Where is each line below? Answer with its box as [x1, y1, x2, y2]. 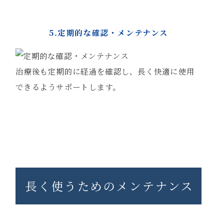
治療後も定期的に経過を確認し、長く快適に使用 [15, 66, 195, 77]
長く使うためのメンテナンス [25, 177, 194, 194]
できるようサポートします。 [15, 81, 121, 93]
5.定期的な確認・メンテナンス [49, 27, 168, 38]
